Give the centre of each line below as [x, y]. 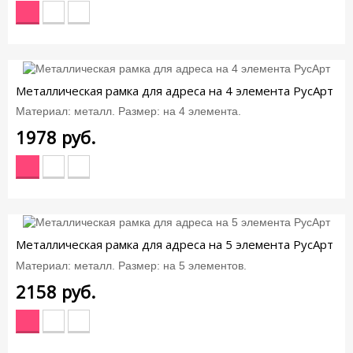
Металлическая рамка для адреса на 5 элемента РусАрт [175, 245]
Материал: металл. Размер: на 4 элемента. [128, 111]
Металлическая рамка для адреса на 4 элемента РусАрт [175, 90]
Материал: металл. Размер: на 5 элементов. [131, 265]
